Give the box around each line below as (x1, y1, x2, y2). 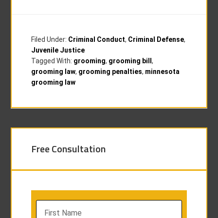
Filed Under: (31, 36, 69, 43)
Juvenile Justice (31, 46, 85, 54)
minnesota (145, 68, 180, 75)
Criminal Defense (128, 36, 184, 43)
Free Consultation (31, 141, 106, 156)
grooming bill (109, 57, 152, 65)
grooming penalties (78, 68, 143, 75)
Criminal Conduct (68, 36, 126, 43)
